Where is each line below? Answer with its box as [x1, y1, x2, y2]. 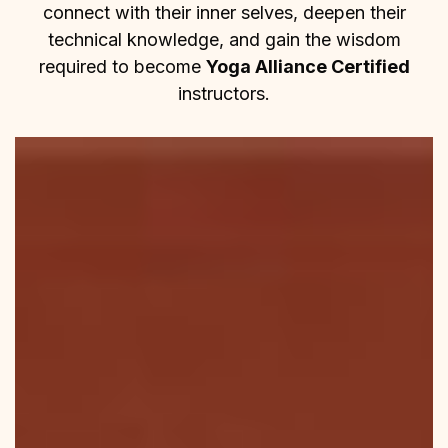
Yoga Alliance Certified [205, 55, 410, 77]
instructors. [178, 82, 270, 104]
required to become [38, 55, 206, 77]
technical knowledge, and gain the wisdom [47, 28, 401, 50]
